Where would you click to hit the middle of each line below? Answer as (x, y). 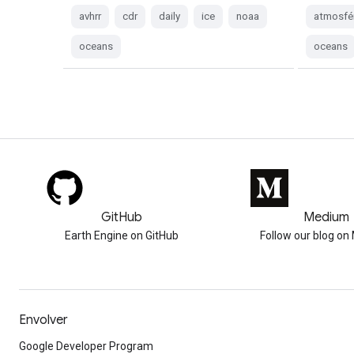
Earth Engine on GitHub (121, 235)
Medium (326, 217)
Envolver (43, 320)
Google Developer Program (86, 346)
